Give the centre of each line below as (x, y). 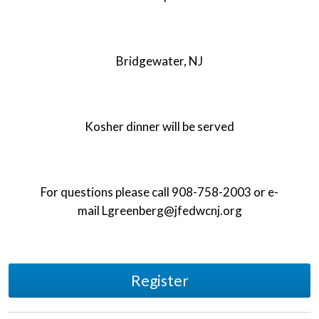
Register (159, 280)
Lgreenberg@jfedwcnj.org (172, 210)
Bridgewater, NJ (159, 61)
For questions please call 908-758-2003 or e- (159, 192)
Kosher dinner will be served (159, 126)
